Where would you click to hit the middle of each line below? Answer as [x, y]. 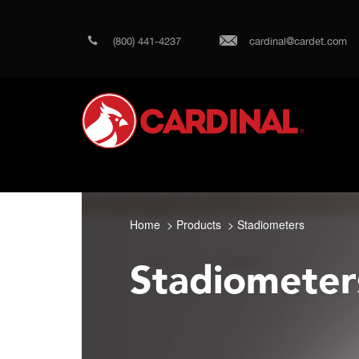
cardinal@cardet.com [298, 41]
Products [199, 224]
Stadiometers [271, 224]
